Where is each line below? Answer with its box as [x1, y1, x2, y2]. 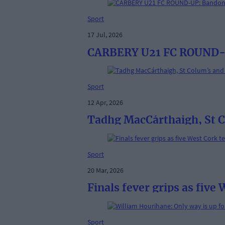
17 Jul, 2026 [87, 30, 123, 40]
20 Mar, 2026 [87, 165, 124, 175]
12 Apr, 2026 [87, 98, 123, 107]
